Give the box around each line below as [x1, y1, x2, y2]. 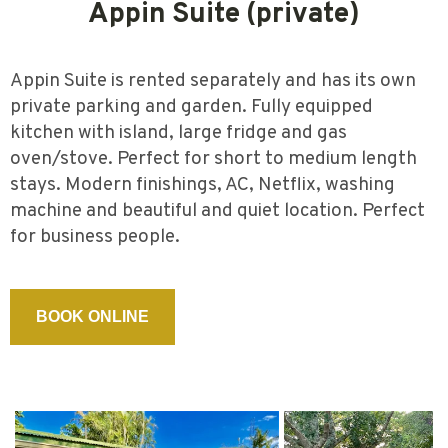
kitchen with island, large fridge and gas [10, 120, 348, 145]
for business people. [10, 224, 181, 249]
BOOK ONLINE [36, 308, 150, 326]
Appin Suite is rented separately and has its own [10, 68, 417, 93]
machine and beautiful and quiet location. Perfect [10, 198, 426, 223]
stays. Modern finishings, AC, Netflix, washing [10, 172, 396, 197]
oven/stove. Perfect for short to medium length [10, 146, 418, 171]
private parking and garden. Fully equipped [10, 94, 374, 119]
